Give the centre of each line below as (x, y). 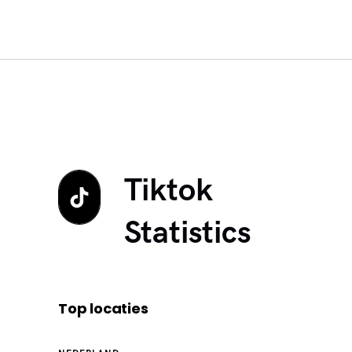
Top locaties (103, 309)
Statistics (187, 234)
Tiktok (168, 191)
